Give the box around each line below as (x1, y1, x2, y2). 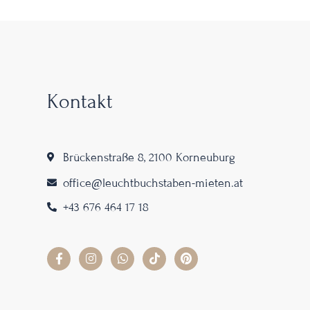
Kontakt (47, 89, 113, 113)
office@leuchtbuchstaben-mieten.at (62, 176, 243, 190)
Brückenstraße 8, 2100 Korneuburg (62, 150, 235, 164)
